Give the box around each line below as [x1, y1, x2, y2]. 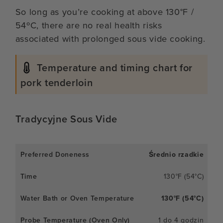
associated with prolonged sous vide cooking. [15, 32, 206, 45]
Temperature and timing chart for [36, 60, 193, 75]
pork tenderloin [20, 75, 93, 90]
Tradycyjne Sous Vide [15, 111, 117, 126]
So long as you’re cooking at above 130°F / [15, 5, 194, 18]
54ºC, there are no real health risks [15, 18, 162, 32]
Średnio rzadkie [148, 149, 204, 160]
